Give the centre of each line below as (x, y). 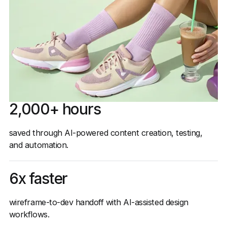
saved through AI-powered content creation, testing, (106, 133)
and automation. (39, 145)
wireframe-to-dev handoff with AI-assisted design (99, 202)
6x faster (38, 179)
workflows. (29, 215)
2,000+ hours (55, 109)
